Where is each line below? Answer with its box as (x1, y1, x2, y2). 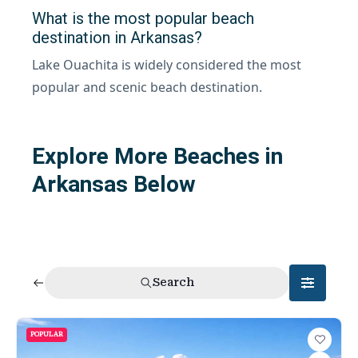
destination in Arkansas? (32, 27, 202, 47)
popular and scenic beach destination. (32, 78, 262, 96)
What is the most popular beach (32, 8, 254, 28)
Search (153, 276, 194, 289)
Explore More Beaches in (32, 142, 283, 169)
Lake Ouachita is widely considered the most (32, 55, 301, 74)
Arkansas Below (32, 170, 196, 197)
